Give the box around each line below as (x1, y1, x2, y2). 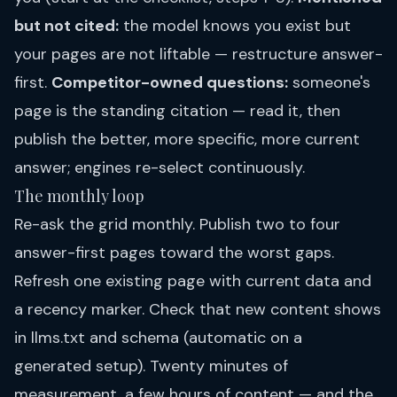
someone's (288, 72, 370, 94)
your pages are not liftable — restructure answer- (14, 43, 383, 66)
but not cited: (14, 15, 119, 37)
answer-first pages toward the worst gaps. (14, 242, 334, 264)
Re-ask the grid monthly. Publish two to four (14, 214, 340, 236)
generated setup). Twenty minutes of (14, 355, 288, 378)
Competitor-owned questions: (51, 72, 288, 94)
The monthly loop (14, 185, 144, 207)
